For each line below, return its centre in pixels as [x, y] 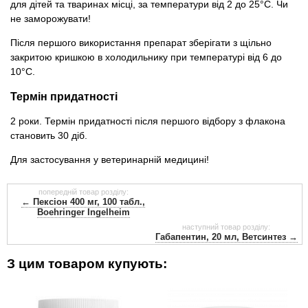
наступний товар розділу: [226, 227]
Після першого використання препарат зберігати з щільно [141, 42]
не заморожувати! [51, 18]
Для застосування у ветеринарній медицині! [110, 159]
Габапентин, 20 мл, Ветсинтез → [226, 236]
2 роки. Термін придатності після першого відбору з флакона [148, 121]
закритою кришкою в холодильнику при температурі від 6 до [146, 57]
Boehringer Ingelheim [83, 212]
